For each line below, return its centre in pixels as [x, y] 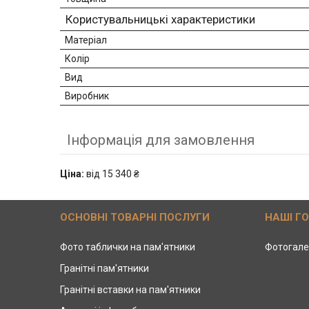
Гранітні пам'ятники [105, 268]
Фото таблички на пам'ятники [128, 247]
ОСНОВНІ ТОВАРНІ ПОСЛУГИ [135, 217]
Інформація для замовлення [161, 140]
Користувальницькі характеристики [160, 19]
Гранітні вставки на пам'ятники [131, 289]
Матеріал [86, 40]
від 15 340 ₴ [112, 173]
